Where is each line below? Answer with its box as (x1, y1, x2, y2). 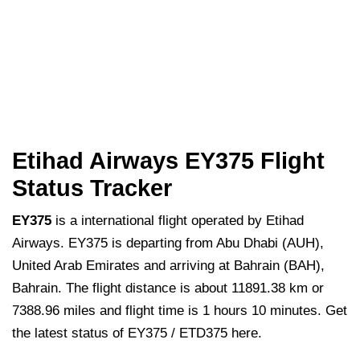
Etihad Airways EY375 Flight (12, 148, 325, 174)
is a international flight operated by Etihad (51, 213, 304, 229)
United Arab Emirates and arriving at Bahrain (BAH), (12, 258, 325, 274)
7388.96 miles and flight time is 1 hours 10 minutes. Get (12, 303, 347, 319)
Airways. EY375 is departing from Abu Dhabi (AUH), (12, 235, 324, 252)
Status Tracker (12, 175, 172, 202)
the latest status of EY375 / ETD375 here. (12, 325, 262, 342)
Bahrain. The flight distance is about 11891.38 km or (12, 280, 324, 297)
